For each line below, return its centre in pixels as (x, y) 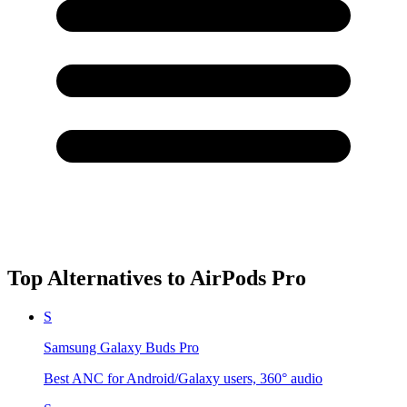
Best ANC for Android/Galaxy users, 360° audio (183, 379)
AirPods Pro (248, 278)
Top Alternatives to (99, 278)
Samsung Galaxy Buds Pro (121, 348)
